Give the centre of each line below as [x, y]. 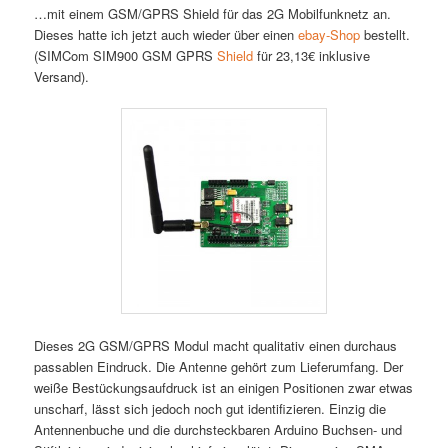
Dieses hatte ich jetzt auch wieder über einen [166, 34]
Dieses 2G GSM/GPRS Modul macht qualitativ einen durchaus [216, 345]
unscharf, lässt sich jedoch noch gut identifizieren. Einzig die [210, 408]
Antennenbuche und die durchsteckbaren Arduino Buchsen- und [218, 429]
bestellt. [385, 34]
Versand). [62, 76]
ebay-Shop [329, 34]
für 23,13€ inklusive [312, 55]
